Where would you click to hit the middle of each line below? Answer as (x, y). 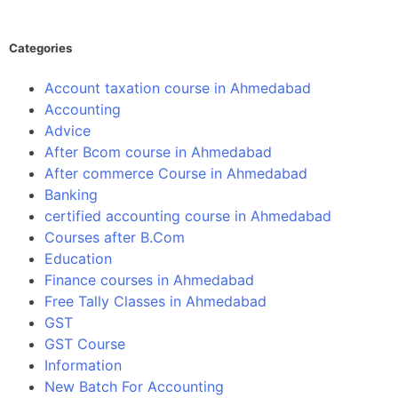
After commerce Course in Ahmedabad (176, 173)
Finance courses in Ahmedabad (149, 279)
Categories (40, 48)
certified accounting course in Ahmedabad (188, 215)
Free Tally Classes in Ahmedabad (155, 301)
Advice (68, 130)
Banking (71, 194)
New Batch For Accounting (134, 386)
